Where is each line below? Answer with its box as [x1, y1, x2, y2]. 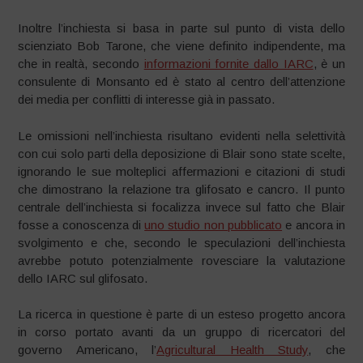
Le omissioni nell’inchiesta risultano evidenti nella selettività [18, 128, 345, 143]
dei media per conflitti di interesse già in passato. [18, 92, 275, 106]
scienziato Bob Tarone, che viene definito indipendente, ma [18, 39, 345, 53]
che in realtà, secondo [18, 57, 144, 70]
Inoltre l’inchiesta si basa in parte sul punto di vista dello [18, 21, 345, 35]
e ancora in [282, 217, 345, 232]
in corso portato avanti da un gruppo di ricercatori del [18, 325, 345, 339]
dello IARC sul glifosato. [18, 271, 148, 285]
